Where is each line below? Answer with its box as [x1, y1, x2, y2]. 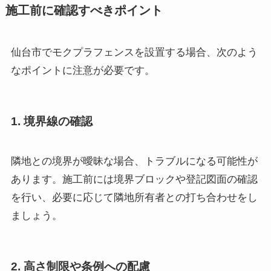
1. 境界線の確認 [10, 115, 93, 128]
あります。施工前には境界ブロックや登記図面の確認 [10, 173, 258, 185]
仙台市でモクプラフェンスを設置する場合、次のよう [10, 47, 258, 59]
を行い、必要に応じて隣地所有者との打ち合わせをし [10, 191, 258, 203]
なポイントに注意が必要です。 [10, 65, 155, 77]
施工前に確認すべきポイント [5, 4, 163, 18]
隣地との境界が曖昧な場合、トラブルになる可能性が [10, 155, 258, 167]
